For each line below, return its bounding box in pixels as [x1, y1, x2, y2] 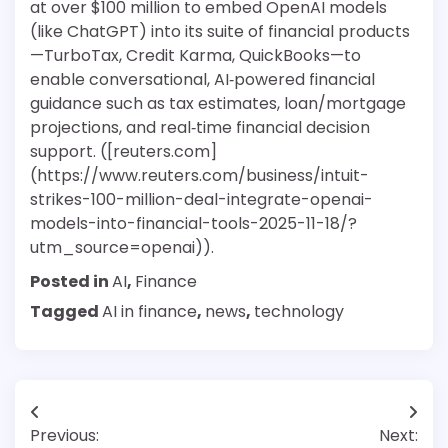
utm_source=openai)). [30, 236, 214, 260]
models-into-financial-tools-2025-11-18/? [30, 212, 357, 236]
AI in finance [102, 300, 197, 324]
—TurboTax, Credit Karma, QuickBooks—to [30, 44, 361, 68]
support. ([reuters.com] [30, 140, 217, 164]
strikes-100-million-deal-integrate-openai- [30, 188, 373, 212]
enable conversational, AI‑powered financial [30, 68, 375, 92]
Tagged [30, 300, 102, 324]
